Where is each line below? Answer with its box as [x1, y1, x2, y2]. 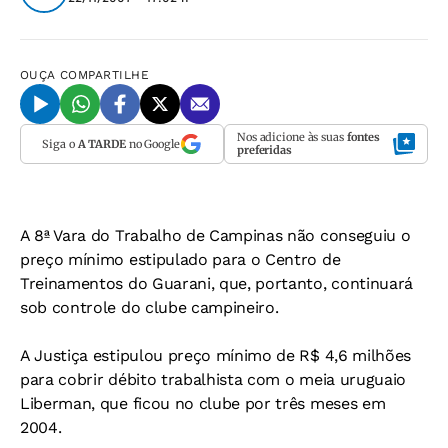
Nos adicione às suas [237, 130, 347, 144]
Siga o [42, 136, 78, 151]
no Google [125, 136, 180, 151]
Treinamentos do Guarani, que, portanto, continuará [20, 274, 413, 293]
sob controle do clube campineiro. [20, 298, 279, 317]
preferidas [237, 143, 292, 157]
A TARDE [77, 136, 126, 151]
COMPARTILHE [60, 68, 150, 82]
